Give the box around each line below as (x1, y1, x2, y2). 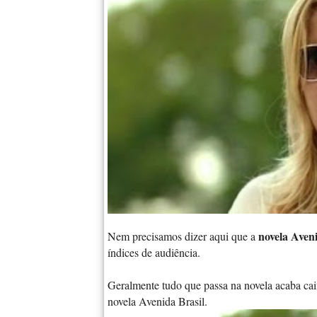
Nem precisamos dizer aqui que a (108, 228, 255, 243)
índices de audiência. (108, 244, 200, 260)
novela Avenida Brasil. (108, 293, 207, 309)
